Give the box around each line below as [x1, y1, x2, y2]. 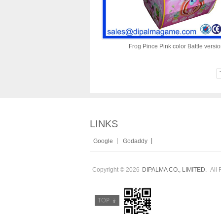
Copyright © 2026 [92, 166, 140, 173]
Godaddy [123, 138, 147, 145]
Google [93, 138, 113, 145]
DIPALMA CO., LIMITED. [142, 166, 207, 173]
